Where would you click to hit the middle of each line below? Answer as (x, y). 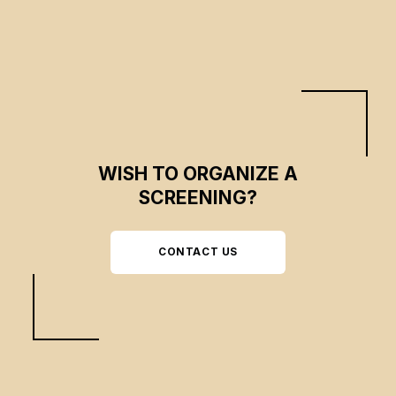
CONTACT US (198, 252)
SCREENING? (198, 198)
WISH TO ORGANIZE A (198, 174)
